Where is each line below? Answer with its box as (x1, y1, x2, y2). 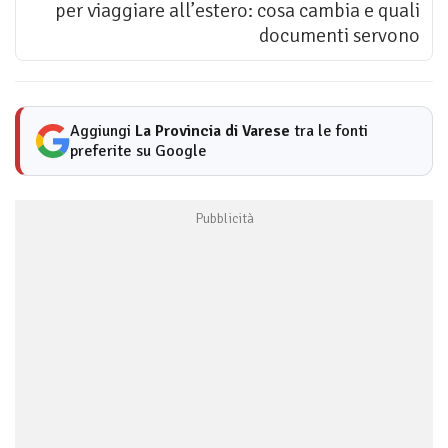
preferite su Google (70, 141, 207, 162)
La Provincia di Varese (135, 121, 290, 142)
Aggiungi (70, 121, 135, 142)
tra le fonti (290, 121, 368, 142)
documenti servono (259, 23, 420, 49)
